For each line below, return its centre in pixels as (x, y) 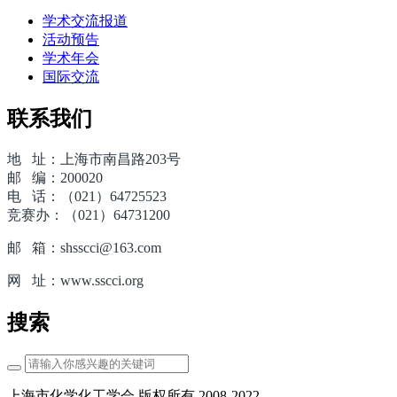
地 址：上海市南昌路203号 (94, 160)
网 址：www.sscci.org (75, 281)
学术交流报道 (85, 21)
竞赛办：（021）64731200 (89, 215)
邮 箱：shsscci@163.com (84, 248)
